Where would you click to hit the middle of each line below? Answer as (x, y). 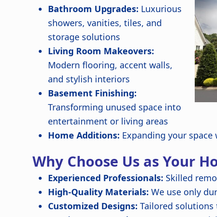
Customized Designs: (93, 206)
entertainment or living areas (108, 121)
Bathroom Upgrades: (93, 9)
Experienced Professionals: (106, 178)
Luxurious (160, 9)
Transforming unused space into (115, 107)
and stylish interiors (89, 79)
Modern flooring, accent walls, (110, 65)
